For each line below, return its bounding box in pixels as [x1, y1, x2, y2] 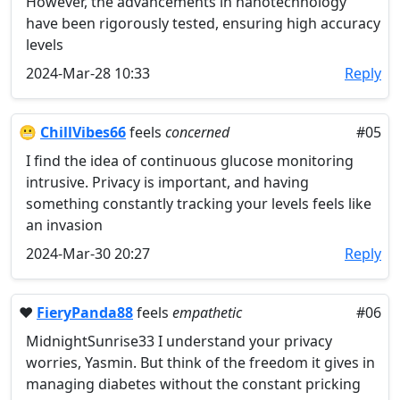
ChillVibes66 [40, 122, 126, 142]
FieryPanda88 [37, 303, 133, 322]
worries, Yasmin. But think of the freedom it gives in [26, 353, 375, 372]
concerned [165, 122, 229, 142]
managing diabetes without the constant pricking [26, 374, 361, 394]
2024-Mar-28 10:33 [26, 63, 150, 83]
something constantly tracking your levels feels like [26, 194, 371, 213]
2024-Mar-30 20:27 [26, 244, 150, 263]
